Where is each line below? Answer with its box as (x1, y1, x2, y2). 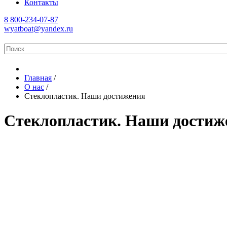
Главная (24, 73, 52, 82)
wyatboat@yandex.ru (4, 24, 73, 33)
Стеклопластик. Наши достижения (24, 92, 145, 100)
